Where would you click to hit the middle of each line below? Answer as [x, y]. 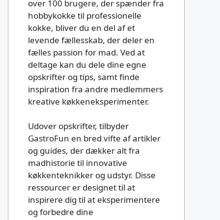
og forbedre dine [61, 212]
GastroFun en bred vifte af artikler [94, 138]
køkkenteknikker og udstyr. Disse [92, 175]
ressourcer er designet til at [82, 188]
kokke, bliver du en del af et [82, 27]
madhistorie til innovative [78, 163]
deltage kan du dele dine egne [87, 64]
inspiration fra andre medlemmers [96, 89]
